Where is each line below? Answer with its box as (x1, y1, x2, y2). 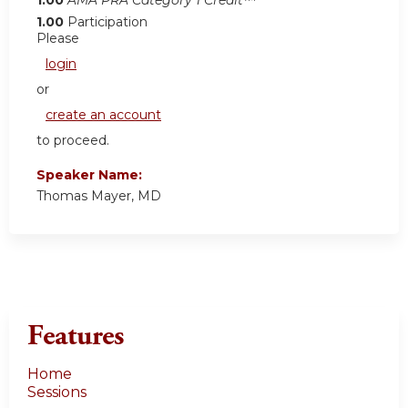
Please (36, 29, 79, 46)
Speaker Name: (36, 166, 146, 183)
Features (27, 317, 124, 354)
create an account (46, 106, 161, 123)
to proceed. (36, 131, 109, 148)
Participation (67, 13, 148, 30)
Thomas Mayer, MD (36, 187, 161, 204)
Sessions (27, 382, 87, 401)
